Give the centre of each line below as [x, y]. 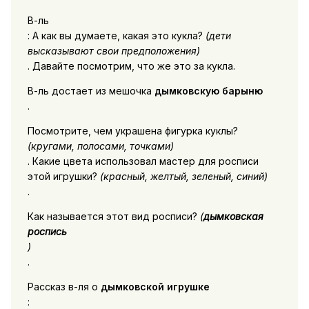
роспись [47, 232]
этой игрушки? [63, 177]
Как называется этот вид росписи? [113, 217]
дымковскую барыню [208, 91]
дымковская [233, 217]
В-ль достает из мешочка [91, 91]
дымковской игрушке [155, 287]
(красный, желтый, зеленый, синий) [183, 177]
